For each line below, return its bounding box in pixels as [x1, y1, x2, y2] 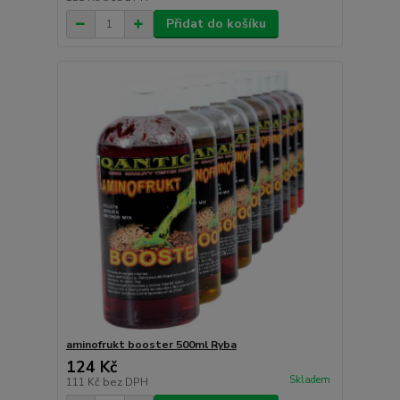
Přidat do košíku [165, 15, 266, 33]
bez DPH [102, 374, 148, 389]
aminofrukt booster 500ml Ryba [65, 337, 237, 352]
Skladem [288, 373, 330, 387]
